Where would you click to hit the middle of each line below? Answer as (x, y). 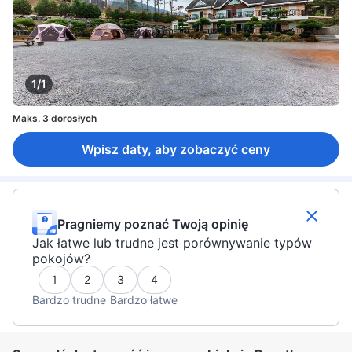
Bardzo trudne (69, 299)
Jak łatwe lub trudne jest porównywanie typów (172, 243)
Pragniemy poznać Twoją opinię (153, 224)
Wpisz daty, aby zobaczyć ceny (176, 149)
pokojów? (61, 259)
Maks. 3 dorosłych (55, 118)
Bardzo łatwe (144, 299)
